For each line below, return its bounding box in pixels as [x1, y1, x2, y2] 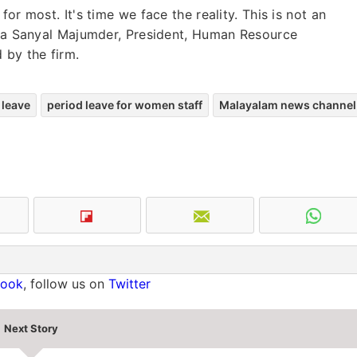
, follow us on [23, 275, 108, 292]
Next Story [3, 321, 58, 335]
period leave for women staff [47, 97, 202, 112]
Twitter [108, 275, 151, 292]
